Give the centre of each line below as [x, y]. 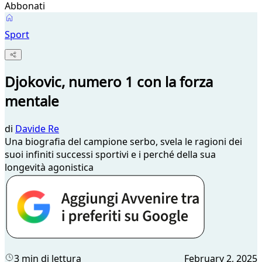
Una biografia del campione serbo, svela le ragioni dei [123, 142]
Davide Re [37, 129]
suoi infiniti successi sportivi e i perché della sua [110, 155]
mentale [32, 101]
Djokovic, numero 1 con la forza [109, 82]
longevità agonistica [49, 168]
